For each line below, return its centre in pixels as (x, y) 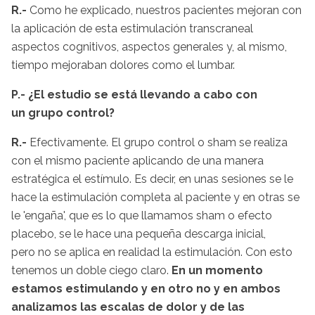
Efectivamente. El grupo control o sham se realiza (157, 142)
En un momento (217, 270)
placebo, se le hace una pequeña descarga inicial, (139, 233)
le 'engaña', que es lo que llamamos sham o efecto (142, 215)
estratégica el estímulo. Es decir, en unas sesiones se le (152, 179)
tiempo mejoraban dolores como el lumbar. (123, 65)
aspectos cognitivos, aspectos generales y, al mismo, (149, 46)
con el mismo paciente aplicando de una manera (137, 160)
